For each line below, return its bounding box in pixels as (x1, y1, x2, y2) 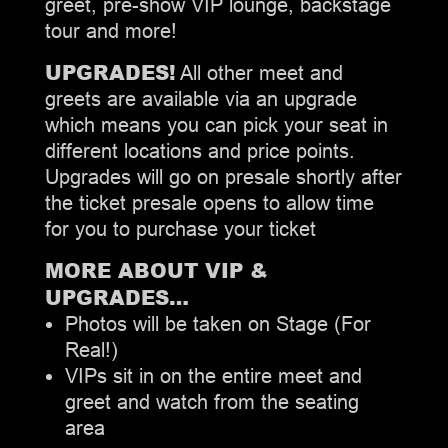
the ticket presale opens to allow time (44, 190, 374, 214)
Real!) (64, 337, 118, 361)
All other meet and (175, 60, 343, 84)
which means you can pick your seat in (44, 112, 388, 136)
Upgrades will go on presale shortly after (44, 164, 402, 188)
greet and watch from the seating (64, 389, 359, 413)
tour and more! (44, 18, 177, 42)
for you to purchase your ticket (44, 216, 316, 240)
